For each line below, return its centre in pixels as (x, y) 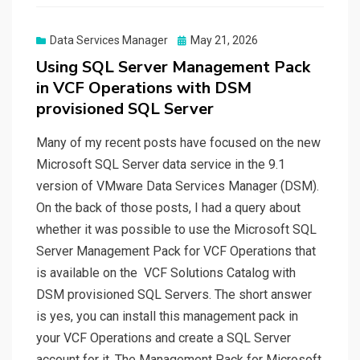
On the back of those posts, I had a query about (168, 208)
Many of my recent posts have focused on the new (178, 143)
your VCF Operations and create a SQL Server (164, 338)
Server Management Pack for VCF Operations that (176, 252)
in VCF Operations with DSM (144, 88)
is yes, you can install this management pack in (167, 317)
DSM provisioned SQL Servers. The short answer (174, 295)
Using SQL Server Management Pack (173, 67)
